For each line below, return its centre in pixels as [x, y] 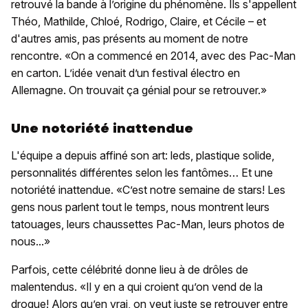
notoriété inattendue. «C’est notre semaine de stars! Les [148, 190]
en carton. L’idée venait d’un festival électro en [125, 73]
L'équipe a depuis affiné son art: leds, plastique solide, [143, 156]
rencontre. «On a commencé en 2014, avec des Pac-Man [153, 56]
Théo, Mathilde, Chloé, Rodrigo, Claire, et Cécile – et [139, 22]
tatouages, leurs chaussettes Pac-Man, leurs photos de [148, 224]
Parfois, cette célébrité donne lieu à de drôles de [130, 270]
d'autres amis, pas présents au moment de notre [130, 39]
